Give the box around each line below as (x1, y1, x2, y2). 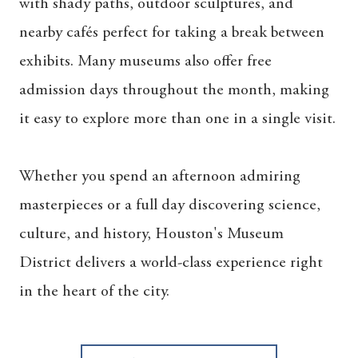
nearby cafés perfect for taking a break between (19, 24, 324, 41)
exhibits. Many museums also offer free (19, 53, 272, 70)
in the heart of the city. (19, 283, 169, 300)
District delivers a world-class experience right (19, 254, 323, 271)
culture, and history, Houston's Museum (19, 225, 284, 242)
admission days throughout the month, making (19, 82, 329, 98)
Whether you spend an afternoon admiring (19, 168, 300, 185)
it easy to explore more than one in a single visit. (19, 110, 336, 127)
